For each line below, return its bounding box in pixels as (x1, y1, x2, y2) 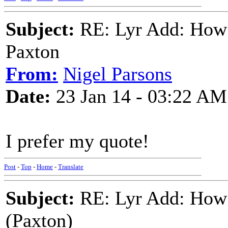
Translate (58, 163, 83, 170)
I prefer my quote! (6, 130, 149, 152)
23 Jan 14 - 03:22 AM (51, 85, 227, 107)
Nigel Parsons (63, 63, 172, 84)
